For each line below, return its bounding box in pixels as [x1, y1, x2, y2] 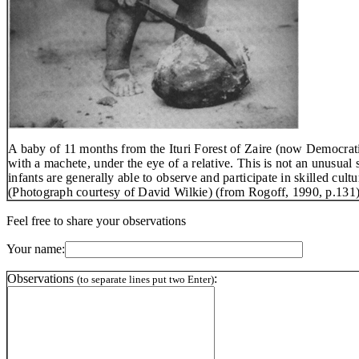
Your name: [6, 242, 65, 256]
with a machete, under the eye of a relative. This [8, 156, 264, 171]
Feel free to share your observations [6, 214, 186, 228]
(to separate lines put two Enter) [77, 273, 214, 286]
